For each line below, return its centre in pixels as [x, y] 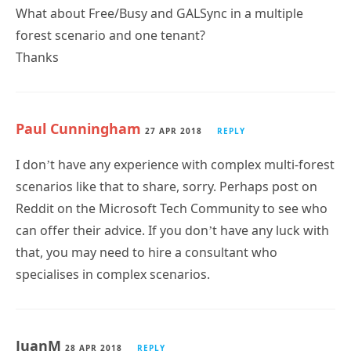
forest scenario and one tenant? [110, 35]
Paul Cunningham [78, 128]
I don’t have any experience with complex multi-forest [175, 164]
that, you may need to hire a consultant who [147, 252]
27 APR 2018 [174, 130]
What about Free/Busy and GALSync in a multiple [159, 13]
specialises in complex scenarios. [113, 274]
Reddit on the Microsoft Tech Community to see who [172, 208]
